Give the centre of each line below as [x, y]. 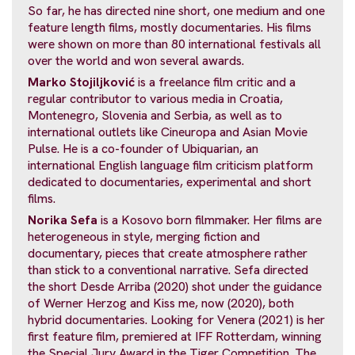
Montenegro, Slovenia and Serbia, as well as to [155, 115]
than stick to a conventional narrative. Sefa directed [168, 269]
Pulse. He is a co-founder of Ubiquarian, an [143, 148]
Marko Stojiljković [81, 82]
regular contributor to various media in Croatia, [155, 98]
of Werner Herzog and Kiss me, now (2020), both [161, 303]
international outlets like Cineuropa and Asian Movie [168, 132]
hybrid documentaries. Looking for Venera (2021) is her [176, 319]
